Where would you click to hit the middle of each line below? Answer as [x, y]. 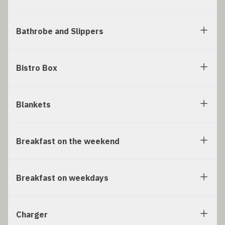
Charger [32, 215]
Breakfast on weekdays [62, 178]
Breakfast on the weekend [68, 141]
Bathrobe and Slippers [60, 31]
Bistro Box [37, 68]
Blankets [33, 105]
